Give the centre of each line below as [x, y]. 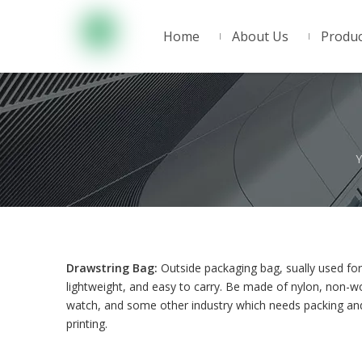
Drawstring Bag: [112, 268]
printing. [87, 324]
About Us [260, 36]
